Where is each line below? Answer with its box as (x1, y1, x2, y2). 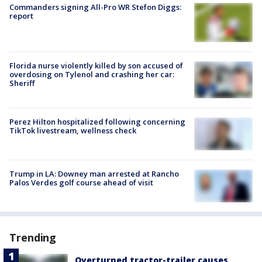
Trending (9, 230, 57, 245)
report (9, 11, 33, 22)
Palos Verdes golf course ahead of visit (9, 177, 153, 188)
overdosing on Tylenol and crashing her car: (9, 68, 174, 80)
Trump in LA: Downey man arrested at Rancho (9, 168, 179, 180)
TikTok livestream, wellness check (9, 125, 136, 136)
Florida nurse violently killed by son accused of (9, 60, 183, 71)
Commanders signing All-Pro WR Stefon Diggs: (9, 2, 181, 13)
